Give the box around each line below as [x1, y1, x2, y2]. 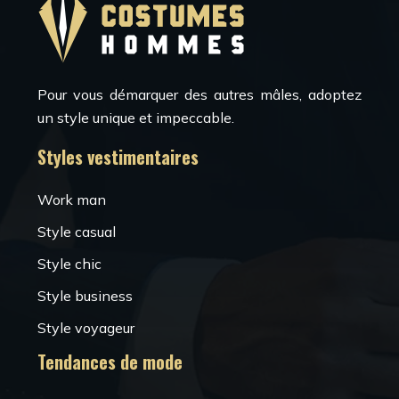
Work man [37, 191, 106, 208]
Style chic [37, 255, 102, 273]
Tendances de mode [37, 348, 183, 375]
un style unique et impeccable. [37, 109, 234, 126]
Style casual [37, 223, 116, 240]
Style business [37, 287, 133, 305]
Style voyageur [37, 319, 134, 337]
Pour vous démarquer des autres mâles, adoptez [37, 85, 362, 103]
